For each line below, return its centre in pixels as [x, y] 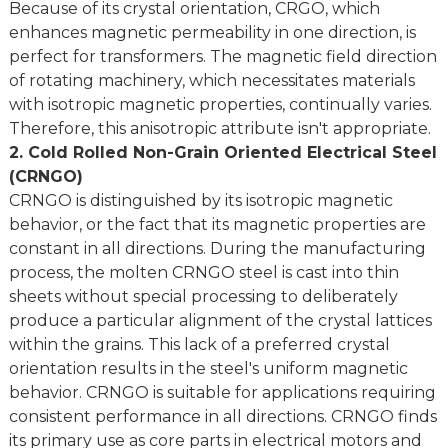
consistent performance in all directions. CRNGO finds [222, 417]
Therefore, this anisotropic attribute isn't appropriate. [219, 129]
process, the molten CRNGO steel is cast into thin [203, 273]
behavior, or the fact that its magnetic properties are [217, 225]
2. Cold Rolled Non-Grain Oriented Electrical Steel [222, 153]
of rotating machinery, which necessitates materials [211, 81]
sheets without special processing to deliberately [203, 297]
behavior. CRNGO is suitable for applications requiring [222, 393]
